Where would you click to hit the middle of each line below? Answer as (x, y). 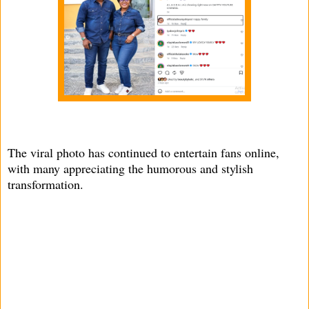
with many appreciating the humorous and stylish (130, 169)
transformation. (46, 185)
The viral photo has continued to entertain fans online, (143, 153)
